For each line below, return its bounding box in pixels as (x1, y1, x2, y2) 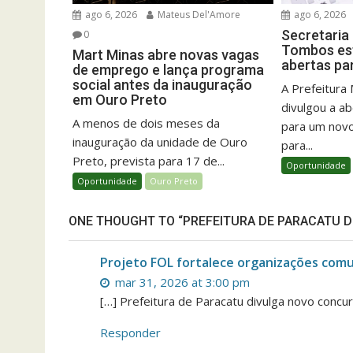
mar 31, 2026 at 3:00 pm (112, 274, 250, 291)
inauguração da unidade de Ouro (72, 134, 247, 150)
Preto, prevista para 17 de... (72, 153, 225, 169)
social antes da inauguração (72, 76, 252, 94)
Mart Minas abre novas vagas (72, 46, 259, 64)
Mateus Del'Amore (155, 8, 240, 22)
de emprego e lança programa (72, 61, 264, 79)
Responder (100, 325, 161, 341)
